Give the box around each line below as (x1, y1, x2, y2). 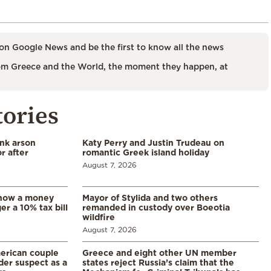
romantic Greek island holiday (82, 148, 209, 157)
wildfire (82, 212, 115, 222)
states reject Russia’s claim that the (82, 258, 234, 267)
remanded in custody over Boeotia (82, 203, 230, 212)
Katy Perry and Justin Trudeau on (82, 138, 224, 148)
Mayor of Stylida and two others (82, 193, 218, 203)
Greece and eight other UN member (82, 248, 237, 258)
